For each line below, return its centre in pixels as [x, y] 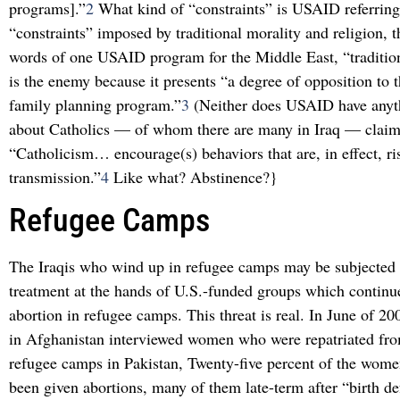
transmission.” [55, 176]
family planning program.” [95, 104]
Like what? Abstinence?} [193, 176]
